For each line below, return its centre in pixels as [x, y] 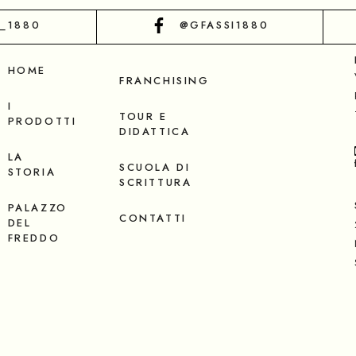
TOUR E [143, 116]
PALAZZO [37, 207]
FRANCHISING [164, 80]
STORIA [32, 172]
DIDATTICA [155, 131]
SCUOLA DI [155, 167]
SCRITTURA [156, 182]
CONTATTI [153, 218]
